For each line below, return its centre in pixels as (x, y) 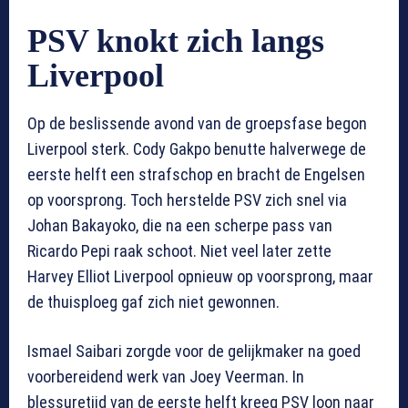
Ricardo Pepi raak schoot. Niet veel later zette (179, 250)
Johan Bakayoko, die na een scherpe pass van (180, 225)
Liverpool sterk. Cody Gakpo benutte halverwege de (197, 148)
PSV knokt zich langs (176, 41)
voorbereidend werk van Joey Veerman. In (166, 376)
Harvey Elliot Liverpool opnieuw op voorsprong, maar (200, 276)
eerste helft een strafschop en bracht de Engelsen (196, 174)
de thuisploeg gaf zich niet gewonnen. (153, 301)
